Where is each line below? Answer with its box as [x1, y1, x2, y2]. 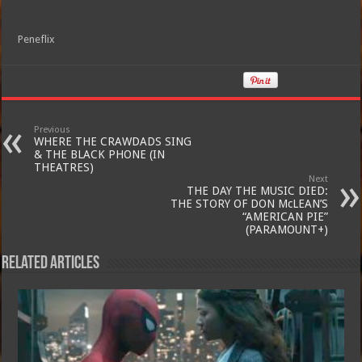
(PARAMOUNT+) [245, 222, 328, 236]
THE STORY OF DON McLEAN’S [170, 196, 328, 210]
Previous [34, 124, 71, 135]
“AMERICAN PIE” [242, 209, 328, 223]
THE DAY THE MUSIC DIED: [186, 183, 328, 197]
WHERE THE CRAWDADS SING [34, 134, 192, 148]
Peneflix [18, 32, 56, 45]
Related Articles [2, 254, 100, 273]
